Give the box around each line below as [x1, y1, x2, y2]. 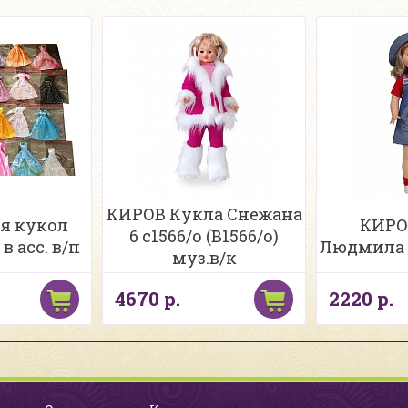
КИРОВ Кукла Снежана [106, 203, 302, 225]
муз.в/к [171, 247, 237, 269]
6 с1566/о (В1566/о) [129, 225, 279, 247]
